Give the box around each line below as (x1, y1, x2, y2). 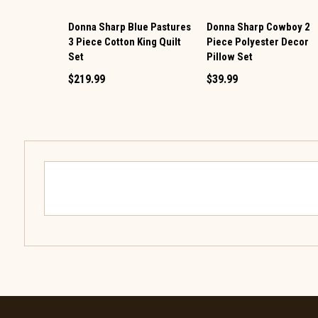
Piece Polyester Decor (207, 35, 309, 49)
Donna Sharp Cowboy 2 (207, 21, 311, 34)
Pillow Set (207, 50, 253, 64)
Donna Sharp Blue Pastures (68, 21, 191, 34)
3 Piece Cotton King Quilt (68, 35, 181, 49)
